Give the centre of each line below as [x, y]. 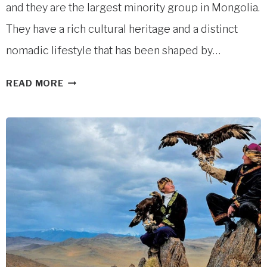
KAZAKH [83, 80]
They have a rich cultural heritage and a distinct [122, 29]
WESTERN [87, 130]
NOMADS [84, 96]
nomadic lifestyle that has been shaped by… [113, 50]
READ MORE [35, 83]
